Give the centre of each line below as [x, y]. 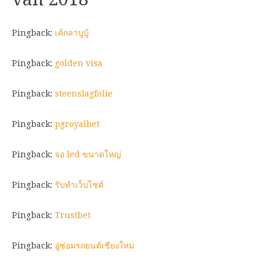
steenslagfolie [84, 93]
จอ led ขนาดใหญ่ [88, 154]
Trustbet [73, 215]
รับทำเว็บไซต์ [79, 184]
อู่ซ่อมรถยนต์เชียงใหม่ [94, 245]
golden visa [79, 63]
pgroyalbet [77, 124]
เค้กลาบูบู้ [72, 32]
